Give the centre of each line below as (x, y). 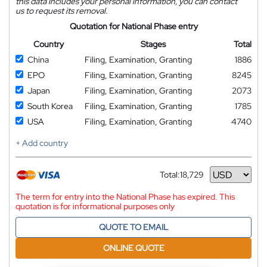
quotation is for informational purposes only (95, 206)
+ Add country (42, 143)
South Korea (50, 106)
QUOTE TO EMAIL (133, 227)
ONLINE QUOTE (133, 248)
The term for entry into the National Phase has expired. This (125, 197)
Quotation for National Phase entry (133, 26)
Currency (177, 179)
